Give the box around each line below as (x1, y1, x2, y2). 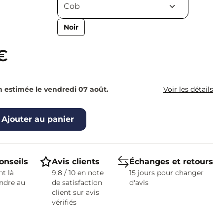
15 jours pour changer (129, 168, 204, 177)
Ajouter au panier (1, 114, 74, 124)
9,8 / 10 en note (51, 168, 104, 177)
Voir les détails (163, 84, 213, 94)
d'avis (129, 178, 148, 187)
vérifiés (51, 198, 76, 207)
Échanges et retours (129, 157, 213, 166)
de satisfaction (51, 178, 102, 187)
